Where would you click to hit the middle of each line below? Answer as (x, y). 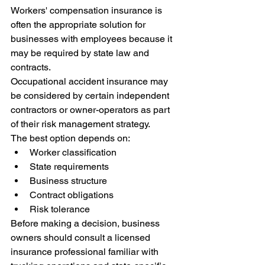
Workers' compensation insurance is (88, 10)
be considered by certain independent (91, 95)
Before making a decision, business (86, 223)
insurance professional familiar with (86, 251)
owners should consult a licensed (82, 237)
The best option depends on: (70, 138)
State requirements (69, 166)
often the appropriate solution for (79, 24)
